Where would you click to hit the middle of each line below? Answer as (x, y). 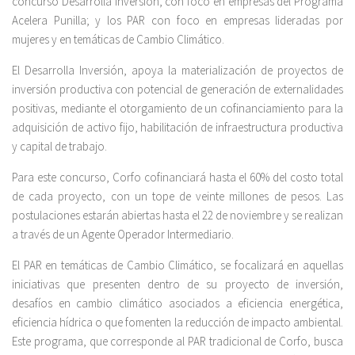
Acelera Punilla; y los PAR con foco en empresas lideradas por (177, 21)
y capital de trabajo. (59, 147)
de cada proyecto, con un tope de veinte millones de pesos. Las (177, 197)
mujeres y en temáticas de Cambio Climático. (118, 40)
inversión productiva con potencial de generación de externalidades (177, 90)
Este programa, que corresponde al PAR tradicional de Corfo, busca (177, 342)
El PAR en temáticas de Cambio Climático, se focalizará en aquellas (177, 265)
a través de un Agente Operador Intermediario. (123, 235)
